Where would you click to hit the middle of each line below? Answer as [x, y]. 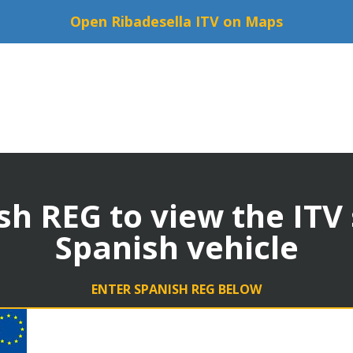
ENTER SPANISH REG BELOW [176, 290]
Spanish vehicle [176, 247]
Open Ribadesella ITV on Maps [176, 22]
